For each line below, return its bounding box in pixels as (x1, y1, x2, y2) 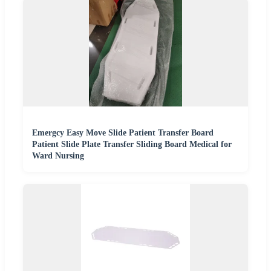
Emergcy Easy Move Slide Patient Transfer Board (32, 128, 214, 138)
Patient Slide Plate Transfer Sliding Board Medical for (32, 140, 232, 149)
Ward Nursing (32, 151, 84, 161)
